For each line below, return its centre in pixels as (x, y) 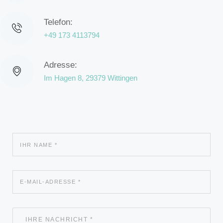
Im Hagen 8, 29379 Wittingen (90, 78)
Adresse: (60, 65)
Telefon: (58, 22)
